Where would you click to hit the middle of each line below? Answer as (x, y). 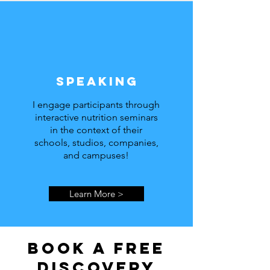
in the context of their (96, 130)
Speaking (97, 81)
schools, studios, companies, (96, 143)
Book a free (96, 248)
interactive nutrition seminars (96, 117)
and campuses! (96, 155)
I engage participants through (96, 105)
